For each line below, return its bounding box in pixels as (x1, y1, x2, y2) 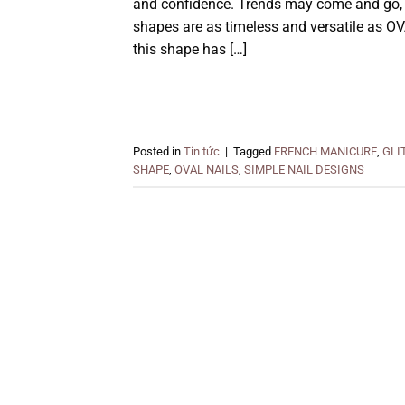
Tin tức (184, 145, 220, 159)
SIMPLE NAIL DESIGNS (244, 163, 364, 177)
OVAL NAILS (174, 163, 239, 177)
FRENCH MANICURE (274, 145, 377, 159)
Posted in (133, 145, 184, 159)
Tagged (233, 145, 274, 159)
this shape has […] (133, 40, 247, 58)
